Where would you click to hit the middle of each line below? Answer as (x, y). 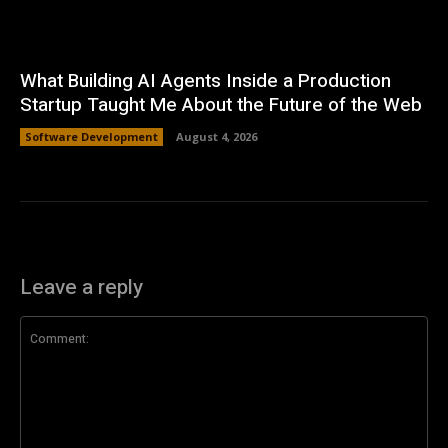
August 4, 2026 (216, 137)
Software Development (91, 137)
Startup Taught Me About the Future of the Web (221, 105)
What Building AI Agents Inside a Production (205, 81)
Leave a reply (81, 288)
